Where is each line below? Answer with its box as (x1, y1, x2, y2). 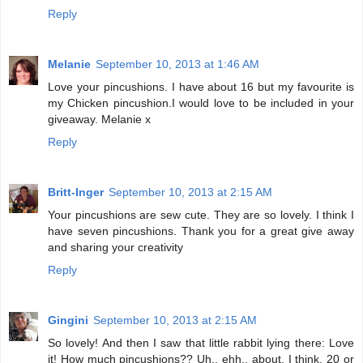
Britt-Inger (48, 186, 104, 199)
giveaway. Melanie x (48, 113, 151, 126)
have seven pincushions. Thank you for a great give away (48, 224, 354, 238)
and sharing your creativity (48, 241, 183, 254)
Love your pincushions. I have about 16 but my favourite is (48, 80, 354, 94)
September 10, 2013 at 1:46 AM (96, 58, 259, 71)
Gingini (48, 314, 88, 327)
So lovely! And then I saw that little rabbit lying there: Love (48, 336, 354, 350)
